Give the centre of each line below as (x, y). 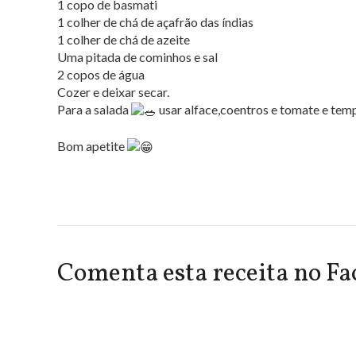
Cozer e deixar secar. (113, 91)
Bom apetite (92, 145)
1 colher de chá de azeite (124, 39)
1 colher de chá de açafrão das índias (155, 21)
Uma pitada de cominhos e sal (137, 56)
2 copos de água (101, 74)
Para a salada (94, 109)
